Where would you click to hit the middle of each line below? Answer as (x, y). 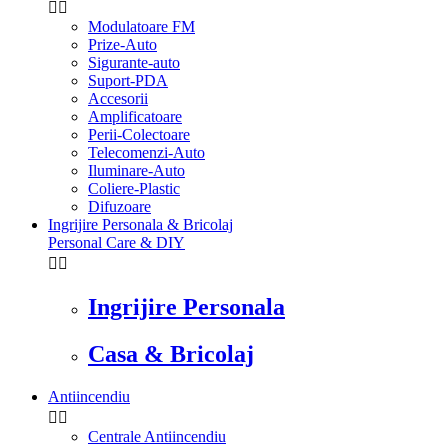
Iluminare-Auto (136, 171)
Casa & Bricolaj (171, 354)
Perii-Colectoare (139, 135)
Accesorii (118, 99)
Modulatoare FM (141, 27)
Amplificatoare (135, 117)
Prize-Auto (122, 45)
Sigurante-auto (134, 63)
